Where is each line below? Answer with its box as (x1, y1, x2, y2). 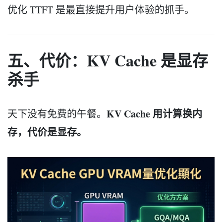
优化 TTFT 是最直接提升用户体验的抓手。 (7, 2, 194, 16)
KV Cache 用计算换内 (107, 106, 202, 121)
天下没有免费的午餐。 (7, 107, 107, 120)
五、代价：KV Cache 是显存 (7, 48, 208, 72)
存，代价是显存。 (7, 124, 87, 139)
